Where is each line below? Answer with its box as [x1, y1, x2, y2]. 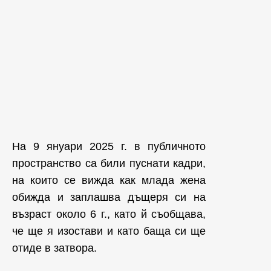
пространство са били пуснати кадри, [12, 157, 206, 169]
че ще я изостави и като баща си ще [12, 225, 206, 237]
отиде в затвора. [12, 242, 97, 254]
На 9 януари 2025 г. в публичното [12, 140, 206, 152]
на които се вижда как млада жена [12, 174, 206, 186]
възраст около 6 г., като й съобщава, [12, 208, 206, 220]
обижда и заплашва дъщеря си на [12, 191, 206, 203]
